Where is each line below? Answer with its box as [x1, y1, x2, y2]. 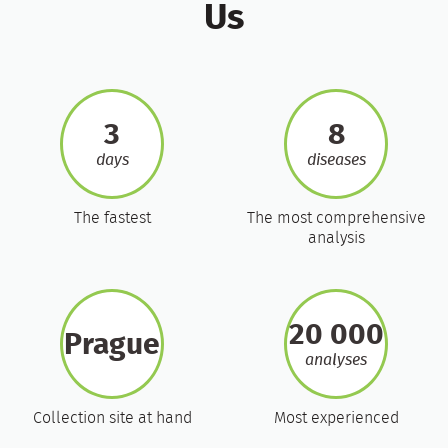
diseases [306, 148, 366, 173]
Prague [64, 323, 160, 370]
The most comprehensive [246, 206, 426, 231]
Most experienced [273, 406, 399, 431]
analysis [307, 226, 365, 251]
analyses [305, 348, 367, 373]
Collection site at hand [32, 406, 192, 431]
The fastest [73, 206, 151, 231]
